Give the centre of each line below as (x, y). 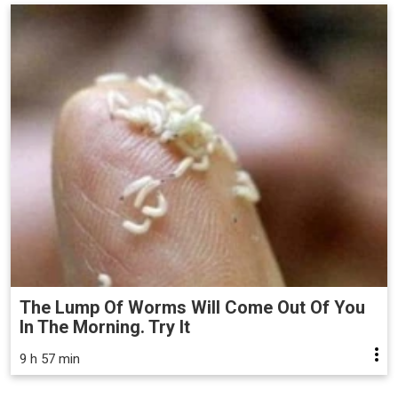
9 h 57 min (50, 359)
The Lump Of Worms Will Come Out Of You (192, 308)
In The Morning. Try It (105, 327)
